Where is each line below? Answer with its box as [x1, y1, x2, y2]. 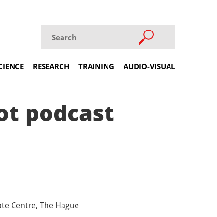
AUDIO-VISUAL [124, 62, 175, 71]
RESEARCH [33, 62, 69, 71]
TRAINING [78, 62, 114, 71]
